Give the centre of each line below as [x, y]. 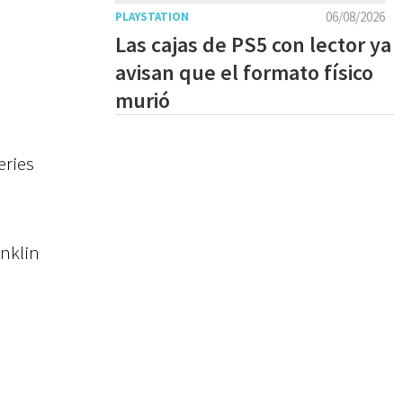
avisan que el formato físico [244, 72]
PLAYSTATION [152, 17]
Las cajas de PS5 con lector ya [253, 45]
